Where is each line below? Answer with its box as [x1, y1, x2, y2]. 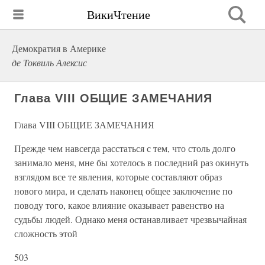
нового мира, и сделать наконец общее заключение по [14, 185, 232, 197]
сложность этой [14, 227, 77, 240]
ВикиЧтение [87, 6, 150, 22]
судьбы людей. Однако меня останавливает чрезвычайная [14, 213, 247, 225]
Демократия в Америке [12, 42, 106, 54]
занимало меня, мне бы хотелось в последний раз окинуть [14, 156, 248, 169]
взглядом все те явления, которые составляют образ [14, 170, 222, 183]
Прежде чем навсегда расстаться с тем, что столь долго [14, 142, 235, 154]
